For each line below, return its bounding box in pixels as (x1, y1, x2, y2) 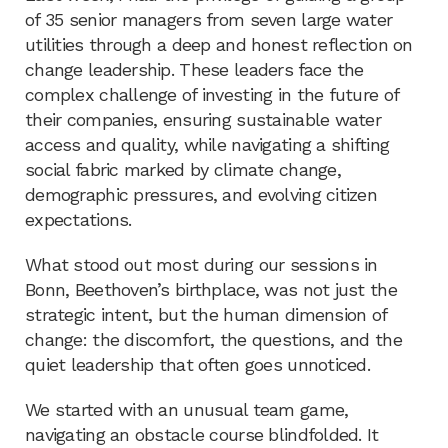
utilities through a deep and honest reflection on (25, 34, 413, 55)
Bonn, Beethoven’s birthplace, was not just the (25, 279, 397, 300)
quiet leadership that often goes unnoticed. (25, 354, 371, 375)
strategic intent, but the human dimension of (25, 304, 387, 325)
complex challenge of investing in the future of (25, 84, 399, 105)
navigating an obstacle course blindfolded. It (25, 424, 379, 445)
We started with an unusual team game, (25, 399, 349, 420)
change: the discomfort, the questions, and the (25, 329, 402, 350)
